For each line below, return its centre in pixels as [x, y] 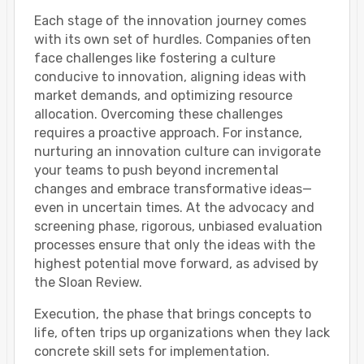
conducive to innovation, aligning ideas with [170, 77]
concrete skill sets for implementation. [152, 352]
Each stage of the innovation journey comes [170, 21]
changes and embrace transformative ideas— [173, 189]
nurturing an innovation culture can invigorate [178, 152]
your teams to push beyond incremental [156, 171]
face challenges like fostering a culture [155, 58]
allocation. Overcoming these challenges [158, 115]
